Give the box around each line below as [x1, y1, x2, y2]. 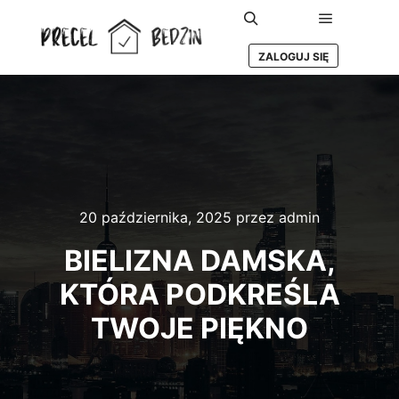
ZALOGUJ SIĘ [257, 50, 329, 64]
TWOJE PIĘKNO [91, 311, 308, 346]
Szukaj [250, 33, 289, 48]
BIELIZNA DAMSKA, [63, 243, 336, 278]
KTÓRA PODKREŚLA [59, 277, 340, 312]
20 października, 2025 [79, 208, 232, 226]
